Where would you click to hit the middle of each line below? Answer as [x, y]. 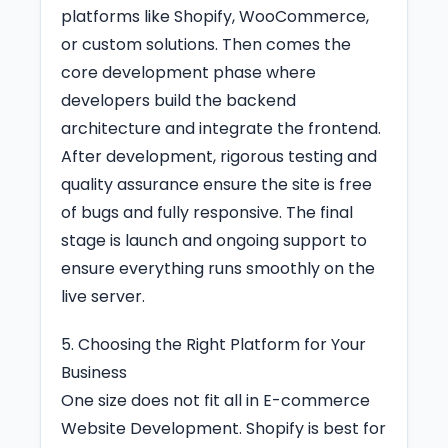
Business [94, 372]
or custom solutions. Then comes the [206, 44]
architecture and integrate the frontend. [221, 128]
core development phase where [188, 72]
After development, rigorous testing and [219, 156]
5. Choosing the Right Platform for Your [213, 344]
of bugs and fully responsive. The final [207, 212]
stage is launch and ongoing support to [214, 240]
